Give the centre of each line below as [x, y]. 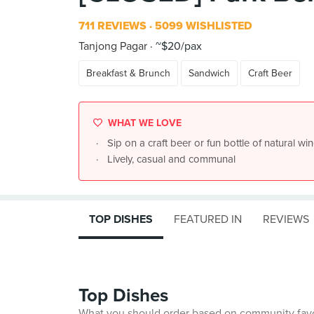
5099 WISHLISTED [202, 26]
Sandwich [209, 73]
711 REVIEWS [112, 26]
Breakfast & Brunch [128, 73]
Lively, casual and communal [171, 159]
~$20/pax [177, 46]
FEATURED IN [208, 219]
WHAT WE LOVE [143, 123]
